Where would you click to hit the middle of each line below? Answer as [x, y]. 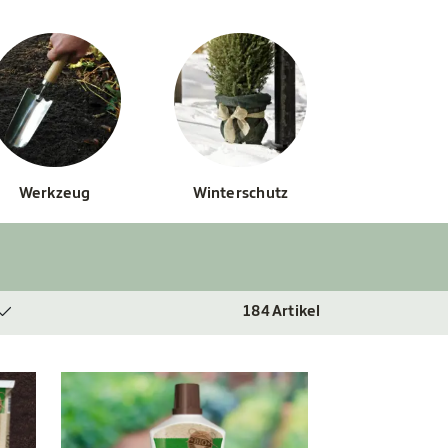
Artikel [295, 312]
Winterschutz [240, 193]
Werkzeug [54, 193]
